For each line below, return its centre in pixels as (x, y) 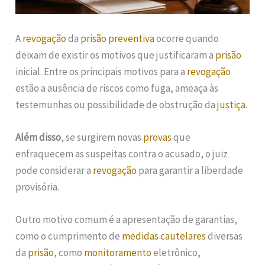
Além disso (38, 138)
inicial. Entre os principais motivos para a (101, 72)
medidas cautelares (164, 236)
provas (158, 138)
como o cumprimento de (69, 236)
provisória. (38, 187)
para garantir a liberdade (190, 171)
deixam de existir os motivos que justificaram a (116, 55)
